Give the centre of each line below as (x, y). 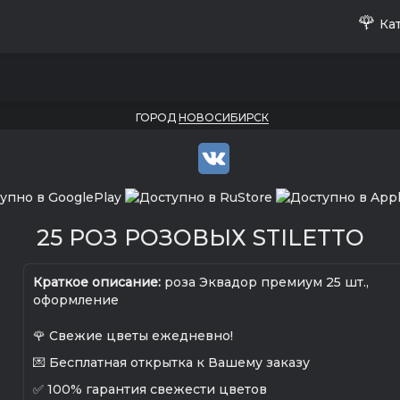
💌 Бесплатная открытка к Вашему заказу (171, 363)
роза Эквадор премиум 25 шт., (264, 283)
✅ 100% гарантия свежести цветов (150, 390)
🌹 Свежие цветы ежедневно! (133, 336)
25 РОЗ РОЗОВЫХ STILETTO (200, 238)
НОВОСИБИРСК (224, 117)
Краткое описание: (96, 283)
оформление (75, 300)
